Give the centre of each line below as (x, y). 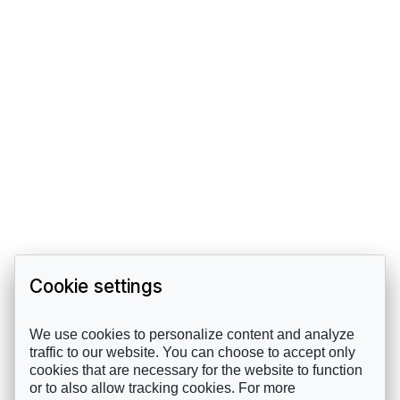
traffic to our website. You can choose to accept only (192, 352)
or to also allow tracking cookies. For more (162, 388)
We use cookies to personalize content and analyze (192, 334)
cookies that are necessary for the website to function (196, 370)
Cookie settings (96, 287)
